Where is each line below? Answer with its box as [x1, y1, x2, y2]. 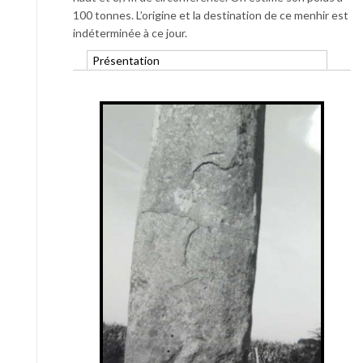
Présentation [92, 53, 160, 67]
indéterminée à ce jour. [73, 26, 187, 40]
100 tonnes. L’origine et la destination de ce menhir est [73, 8, 348, 22]
